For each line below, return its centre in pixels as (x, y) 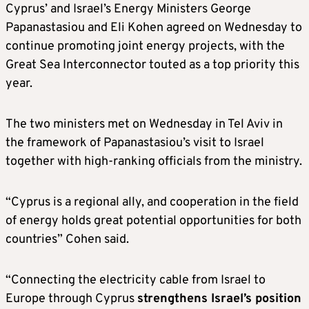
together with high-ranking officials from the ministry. (154, 161)
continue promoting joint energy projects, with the (145, 46)
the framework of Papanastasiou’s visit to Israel (135, 143)
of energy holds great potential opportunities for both (153, 221)
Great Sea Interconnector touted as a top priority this (152, 65)
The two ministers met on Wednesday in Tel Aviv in (144, 124)
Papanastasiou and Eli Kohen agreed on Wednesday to (154, 28)
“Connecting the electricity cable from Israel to (136, 280)
